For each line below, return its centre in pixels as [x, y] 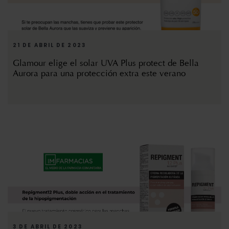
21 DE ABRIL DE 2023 [49, 45]
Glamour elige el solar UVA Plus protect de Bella [106, 63]
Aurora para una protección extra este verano [99, 74]
